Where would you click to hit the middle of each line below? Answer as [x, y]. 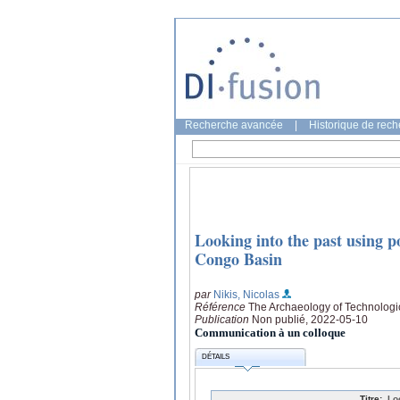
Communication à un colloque [270, 332]
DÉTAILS [216, 357]
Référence [221, 307]
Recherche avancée [234, 125]
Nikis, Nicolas [246, 294]
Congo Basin [238, 259]
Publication [223, 319]
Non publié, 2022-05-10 [310, 319]
